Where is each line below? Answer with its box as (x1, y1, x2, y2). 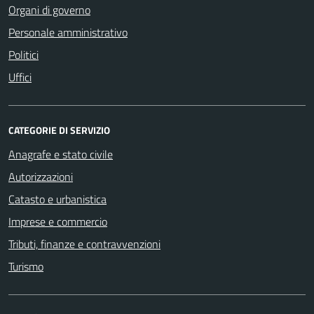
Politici (8, 46, 39, 63)
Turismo (8, 257, 43, 275)
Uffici (8, 68, 32, 86)
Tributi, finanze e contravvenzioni (8, 235, 161, 252)
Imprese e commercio (8, 212, 107, 230)
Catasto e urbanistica (8, 190, 107, 207)
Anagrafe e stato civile (8, 145, 113, 163)
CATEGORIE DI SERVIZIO (8, 122, 110, 137)
